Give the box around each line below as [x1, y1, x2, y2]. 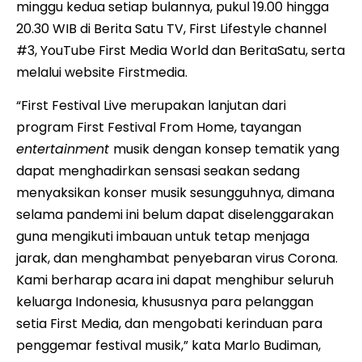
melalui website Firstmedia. [16, 62, 187, 82]
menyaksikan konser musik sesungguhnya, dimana [16, 183, 335, 203]
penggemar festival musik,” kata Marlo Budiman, [16, 336, 321, 356]
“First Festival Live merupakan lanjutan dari [16, 96, 286, 116]
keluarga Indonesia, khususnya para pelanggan [16, 293, 314, 312]
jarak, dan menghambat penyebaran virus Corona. [16, 249, 338, 268]
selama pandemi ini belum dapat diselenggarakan [16, 205, 334, 225]
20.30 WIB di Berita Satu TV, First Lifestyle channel [16, 19, 326, 38]
